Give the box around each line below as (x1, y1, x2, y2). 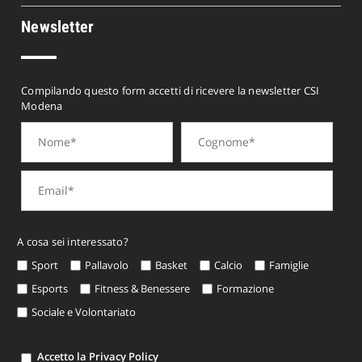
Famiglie (269, 257, 309, 272)
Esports (32, 280, 69, 296)
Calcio (214, 257, 243, 272)
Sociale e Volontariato (32, 304, 137, 319)
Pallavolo (85, 257, 129, 272)
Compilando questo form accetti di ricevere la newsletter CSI (21, 82, 320, 98)
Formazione (217, 280, 275, 296)
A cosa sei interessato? (17, 234, 128, 249)
